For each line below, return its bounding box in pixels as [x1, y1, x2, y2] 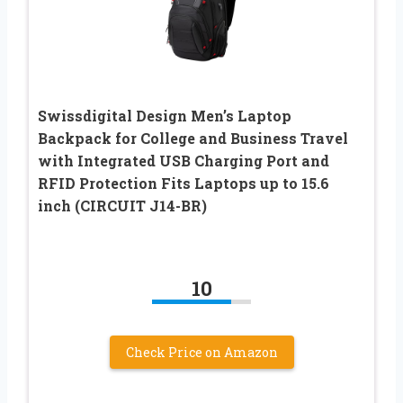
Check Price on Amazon [125, 343, 278, 361]
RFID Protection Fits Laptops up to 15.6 [38, 173, 329, 193]
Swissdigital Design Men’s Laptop [38, 105, 291, 125]
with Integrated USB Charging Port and [38, 150, 329, 170]
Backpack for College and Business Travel [38, 128, 348, 148]
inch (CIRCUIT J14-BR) [38, 195, 207, 215]
